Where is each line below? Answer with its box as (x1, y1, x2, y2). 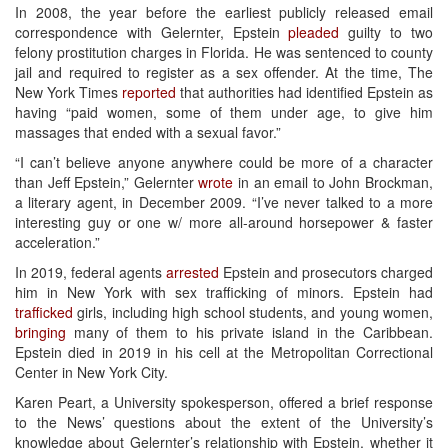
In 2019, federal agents (15, 261, 166, 282)
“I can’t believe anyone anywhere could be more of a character (15, 151, 433, 172)
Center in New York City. (15, 361, 168, 382)
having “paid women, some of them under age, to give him (15, 101, 433, 122)
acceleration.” (15, 231, 100, 252)
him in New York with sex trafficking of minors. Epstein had (15, 281, 433, 302)
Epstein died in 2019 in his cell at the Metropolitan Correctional (15, 341, 433, 362)
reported (122, 81, 176, 102)
